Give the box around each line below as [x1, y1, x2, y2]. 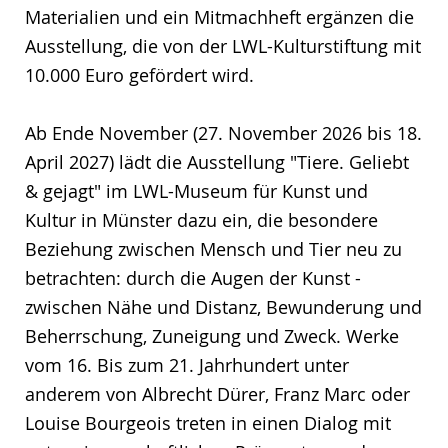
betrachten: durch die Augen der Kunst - [25, 265, 361, 290]
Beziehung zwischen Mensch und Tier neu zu [25, 236, 402, 261]
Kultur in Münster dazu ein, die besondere [25, 207, 378, 232]
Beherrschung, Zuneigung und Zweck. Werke [25, 323, 399, 348]
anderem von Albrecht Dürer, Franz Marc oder [25, 381, 410, 406]
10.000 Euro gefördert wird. [25, 62, 254, 87]
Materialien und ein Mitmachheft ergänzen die [25, 4, 414, 29]
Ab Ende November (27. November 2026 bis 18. [25, 120, 422, 145]
